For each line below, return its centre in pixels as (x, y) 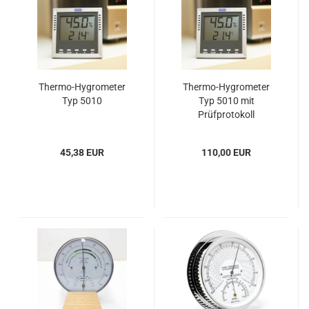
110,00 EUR (226, 152)
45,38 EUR (82, 152)
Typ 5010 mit (226, 101)
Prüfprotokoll (226, 114)
